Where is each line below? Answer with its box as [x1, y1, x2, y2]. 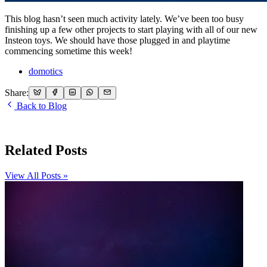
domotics [29, 66, 63, 76]
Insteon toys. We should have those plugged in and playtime [5, 35, 230, 45]
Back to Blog [14, 101, 67, 111]
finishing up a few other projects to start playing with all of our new [5, 24, 257, 35]
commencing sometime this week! [5, 45, 132, 56]
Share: [5, 88, 29, 98]
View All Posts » [5, 170, 68, 181]
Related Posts [5, 142, 87, 158]
